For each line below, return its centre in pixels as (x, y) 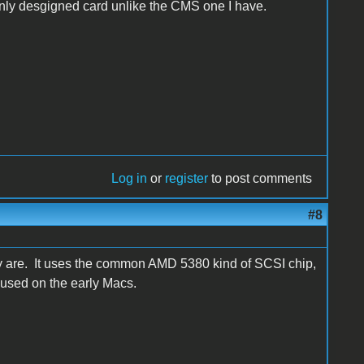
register (187, 178)
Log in (130, 178)
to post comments (260, 178)
